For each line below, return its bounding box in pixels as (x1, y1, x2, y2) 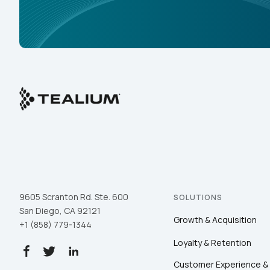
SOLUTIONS (174, 192, 222, 203)
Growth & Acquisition (174, 214, 257, 226)
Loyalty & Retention (174, 237, 251, 249)
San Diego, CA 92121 (19, 205, 101, 217)
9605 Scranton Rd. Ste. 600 (19, 191, 128, 203)
